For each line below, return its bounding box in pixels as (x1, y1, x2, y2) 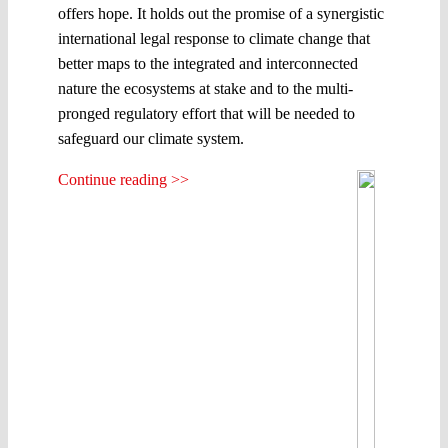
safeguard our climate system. (58, 129, 244, 147)
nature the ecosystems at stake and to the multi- (58, 79, 353, 97)
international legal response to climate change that (58, 29, 370, 47)
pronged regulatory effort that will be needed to (58, 104, 355, 122)
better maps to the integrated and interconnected (58, 54, 358, 72)
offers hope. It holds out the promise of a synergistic (58, 4, 384, 22)
